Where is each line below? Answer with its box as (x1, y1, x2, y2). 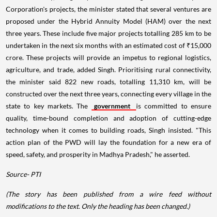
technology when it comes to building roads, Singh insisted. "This (6, 125, 211, 134)
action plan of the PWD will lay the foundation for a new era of (6, 138, 211, 146)
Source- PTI (6, 170, 41, 178)
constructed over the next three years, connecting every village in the (6, 89, 211, 98)
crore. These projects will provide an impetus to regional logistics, (6, 53, 211, 62)
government (93, 101, 134, 110)
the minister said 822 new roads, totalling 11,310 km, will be (6, 77, 211, 86)
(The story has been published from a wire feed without (6, 189, 211, 198)
